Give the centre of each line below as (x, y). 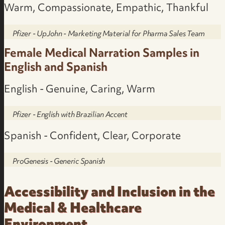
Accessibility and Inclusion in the (110, 194)
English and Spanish (56, 68)
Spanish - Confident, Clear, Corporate (93, 136)
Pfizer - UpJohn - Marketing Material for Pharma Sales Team (109, 34)
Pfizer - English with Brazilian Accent (70, 116)
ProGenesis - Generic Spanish (59, 162)
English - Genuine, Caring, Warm (80, 90)
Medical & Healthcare (73, 210)
